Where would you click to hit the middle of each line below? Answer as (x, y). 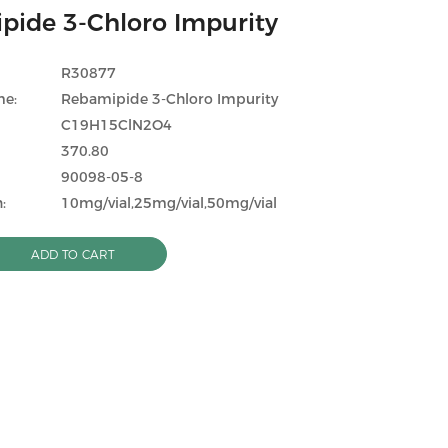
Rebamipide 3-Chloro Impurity (170, 99)
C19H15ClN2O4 (117, 125)
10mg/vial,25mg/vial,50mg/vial (169, 203)
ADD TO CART (73, 254)
